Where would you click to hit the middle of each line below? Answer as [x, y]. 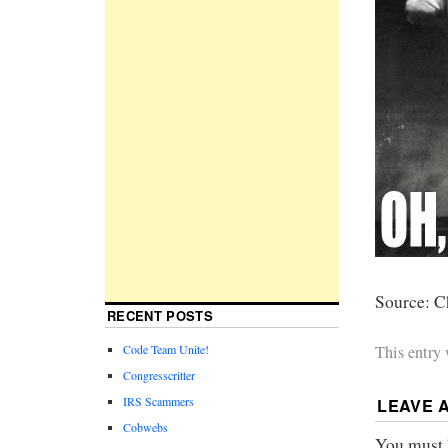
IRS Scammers [158, 401]
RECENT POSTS [160, 316]
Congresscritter [159, 375]
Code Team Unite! [166, 349]
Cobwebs [145, 427]
